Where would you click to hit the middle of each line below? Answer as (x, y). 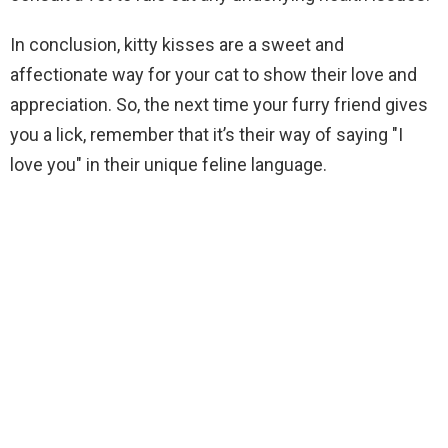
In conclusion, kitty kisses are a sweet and (177, 44)
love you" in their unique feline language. (168, 164)
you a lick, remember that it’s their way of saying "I (206, 134)
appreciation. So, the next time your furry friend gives (219, 104)
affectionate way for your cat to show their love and (213, 74)
